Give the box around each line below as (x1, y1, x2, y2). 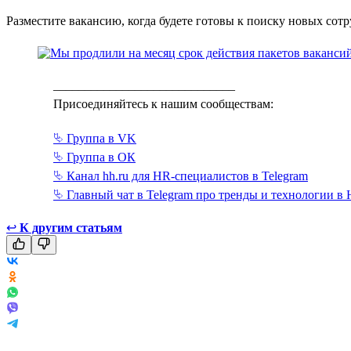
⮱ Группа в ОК (53, 150, 136, 164)
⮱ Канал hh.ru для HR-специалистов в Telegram (53, 168, 308, 183)
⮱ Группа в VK (53, 131, 136, 145)
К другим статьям (20, 220, 122, 234)
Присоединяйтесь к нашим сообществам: (53, 96, 273, 110)
